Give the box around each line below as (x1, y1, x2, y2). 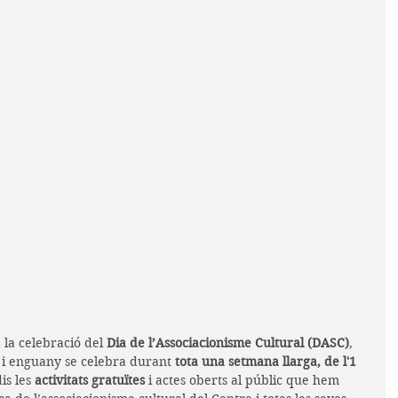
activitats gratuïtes (35, 371, 145, 388)
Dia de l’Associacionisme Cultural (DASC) (103, 334, 349, 351)
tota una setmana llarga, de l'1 (175, 353, 360, 370)
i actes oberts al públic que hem (145, 371, 343, 388)
